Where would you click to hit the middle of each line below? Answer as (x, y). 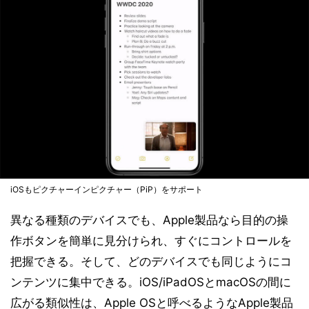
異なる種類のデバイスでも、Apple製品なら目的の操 (149, 220)
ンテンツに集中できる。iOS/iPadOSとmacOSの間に (151, 282)
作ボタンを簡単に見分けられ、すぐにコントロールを (151, 240)
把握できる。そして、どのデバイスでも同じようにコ (151, 261)
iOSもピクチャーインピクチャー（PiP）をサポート (107, 189)
